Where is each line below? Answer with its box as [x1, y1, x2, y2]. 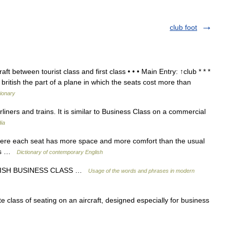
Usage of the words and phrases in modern [88, 168, 195, 174]
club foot [170, 23, 197, 31]
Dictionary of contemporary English [17, 149, 103, 155]
